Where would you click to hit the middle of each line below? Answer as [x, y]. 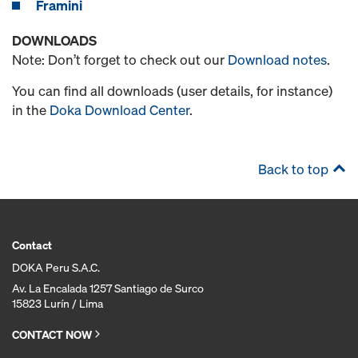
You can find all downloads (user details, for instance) [172, 91]
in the [31, 110]
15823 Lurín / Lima [58, 303]
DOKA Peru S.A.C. [56, 267]
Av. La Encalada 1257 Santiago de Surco [108, 288]
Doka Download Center [119, 110]
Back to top [293, 169]
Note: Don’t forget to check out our [120, 60]
